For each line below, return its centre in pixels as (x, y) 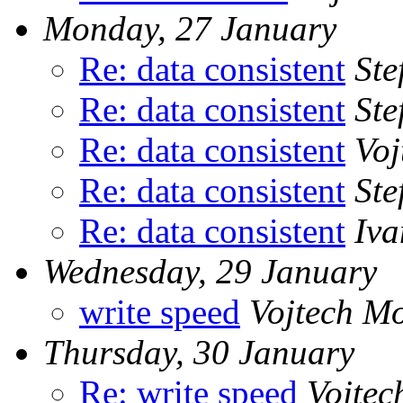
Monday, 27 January (190, 28)
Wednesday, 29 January (210, 271)
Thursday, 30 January (199, 352)
